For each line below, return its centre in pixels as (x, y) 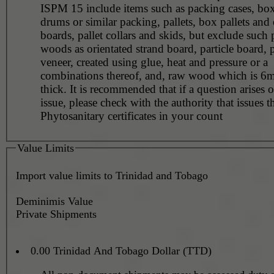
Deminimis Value (54, 202)
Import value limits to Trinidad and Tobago (112, 176)
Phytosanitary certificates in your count (131, 116)
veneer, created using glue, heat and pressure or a (154, 62)
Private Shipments (56, 214)
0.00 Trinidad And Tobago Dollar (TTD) (197, 251)
